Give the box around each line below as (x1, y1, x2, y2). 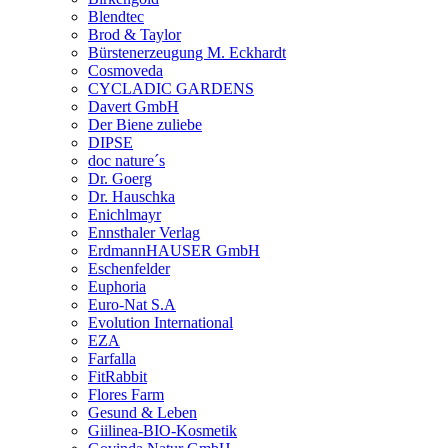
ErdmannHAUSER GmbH (88, 241, 260, 259)
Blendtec (88, 7, 144, 25)
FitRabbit (88, 367, 147, 385)
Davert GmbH (88, 97, 179, 115)
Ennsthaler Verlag (88, 223, 200, 241)
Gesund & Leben (88, 403, 197, 421)
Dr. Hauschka (88, 187, 175, 205)
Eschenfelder (88, 259, 170, 277)
